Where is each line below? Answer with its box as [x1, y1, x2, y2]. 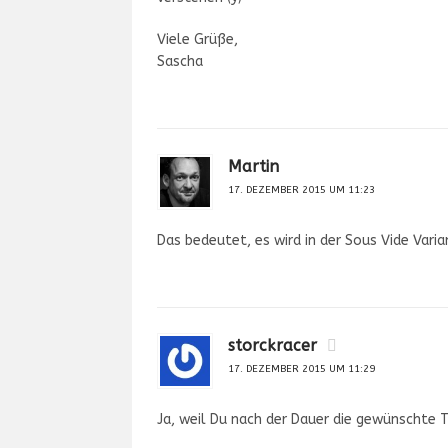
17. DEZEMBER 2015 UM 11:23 [228, 184, 375, 196]
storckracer [228, 336, 317, 355]
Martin [228, 157, 279, 176]
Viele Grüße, [157, 31, 238, 48]
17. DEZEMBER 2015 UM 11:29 [228, 363, 375, 375]
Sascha [157, 53, 203, 70]
